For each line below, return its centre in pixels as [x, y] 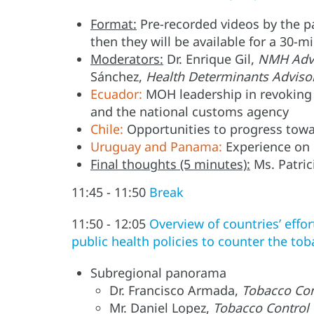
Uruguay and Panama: [156, 147]
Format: [114, 24]
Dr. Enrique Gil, [211, 59]
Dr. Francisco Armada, [176, 291]
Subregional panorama [158, 273]
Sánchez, [118, 77]
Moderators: [127, 59]
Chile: [107, 129]
